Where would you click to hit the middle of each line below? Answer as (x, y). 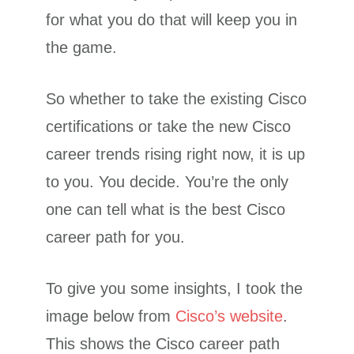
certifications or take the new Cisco (169, 126)
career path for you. (116, 237)
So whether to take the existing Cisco (177, 98)
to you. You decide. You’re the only (168, 181)
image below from (111, 316)
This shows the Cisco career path (163, 343)
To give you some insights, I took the (175, 288)
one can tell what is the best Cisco (166, 209)
